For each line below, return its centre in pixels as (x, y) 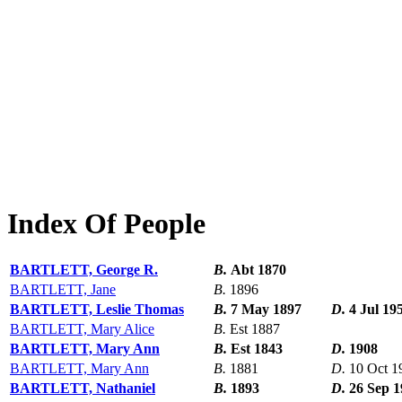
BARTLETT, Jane (63, 290)
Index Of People (106, 223)
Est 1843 (257, 349)
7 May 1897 (266, 310)
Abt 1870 (258, 270)
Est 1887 (255, 329)
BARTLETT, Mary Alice (82, 329)
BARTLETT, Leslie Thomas (97, 310)
